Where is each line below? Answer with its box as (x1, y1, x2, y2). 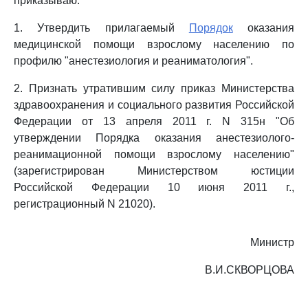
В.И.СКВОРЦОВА (205, 264, 294, 276)
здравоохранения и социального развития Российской (14, 99, 294, 111)
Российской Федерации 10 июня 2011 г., (14, 181, 294, 193)
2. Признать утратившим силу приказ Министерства (14, 82, 294, 94)
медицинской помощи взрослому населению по (14, 38, 294, 50)
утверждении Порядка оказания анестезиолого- (14, 132, 294, 144)
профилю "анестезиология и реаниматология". (14, 55, 253, 67)
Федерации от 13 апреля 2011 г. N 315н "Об (14, 115, 294, 127)
